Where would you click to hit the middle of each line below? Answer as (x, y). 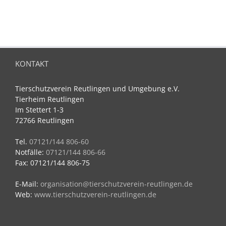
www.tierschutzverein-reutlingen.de (95, 194)
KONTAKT (32, 63)
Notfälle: (31, 152)
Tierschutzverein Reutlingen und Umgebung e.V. (97, 88)
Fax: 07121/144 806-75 (52, 162)
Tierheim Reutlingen (50, 99)
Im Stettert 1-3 (39, 109)
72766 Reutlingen (45, 120)
